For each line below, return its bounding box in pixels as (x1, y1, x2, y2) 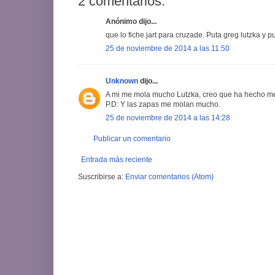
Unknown (106, 76, 138, 85)
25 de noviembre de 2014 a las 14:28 (106, 113, 230, 122)
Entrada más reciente (81, 155, 152, 164)
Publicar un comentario (93, 134, 171, 143)
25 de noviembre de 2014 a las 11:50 (106, 44, 230, 53)
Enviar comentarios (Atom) (125, 172, 214, 181)
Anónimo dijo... (106, 17, 157, 26)
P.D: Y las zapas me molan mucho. (106, 99, 220, 109)
